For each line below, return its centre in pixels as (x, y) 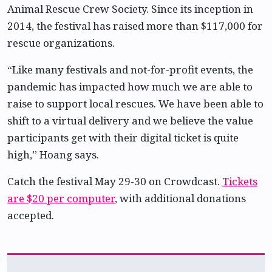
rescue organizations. (61, 43)
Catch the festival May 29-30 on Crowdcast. (115, 181)
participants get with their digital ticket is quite (123, 138)
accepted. (31, 215)
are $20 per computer (61, 198)
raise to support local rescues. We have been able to (135, 104)
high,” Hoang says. (53, 155)
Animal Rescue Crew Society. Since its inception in (130, 9)
